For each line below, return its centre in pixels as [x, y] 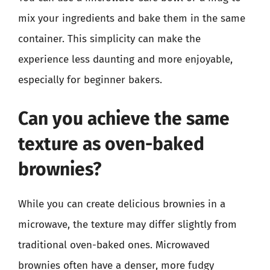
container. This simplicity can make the [109, 39]
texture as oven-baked [111, 144]
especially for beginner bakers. [90, 80]
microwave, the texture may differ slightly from [127, 224]
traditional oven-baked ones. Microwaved [114, 245]
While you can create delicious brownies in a [122, 204]
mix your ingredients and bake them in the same [132, 18]
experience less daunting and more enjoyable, [125, 59]
